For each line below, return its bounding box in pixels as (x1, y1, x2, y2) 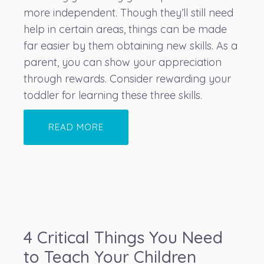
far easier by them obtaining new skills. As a (24, 39, 237, 52)
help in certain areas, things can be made (24, 22, 227, 36)
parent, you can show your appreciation (24, 55, 222, 69)
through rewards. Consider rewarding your (24, 72, 231, 85)
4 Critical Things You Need (24, 227, 223, 247)
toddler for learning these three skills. (24, 88, 202, 102)
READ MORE (48, 121, 104, 133)
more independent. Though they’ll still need (24, 6, 233, 19)
